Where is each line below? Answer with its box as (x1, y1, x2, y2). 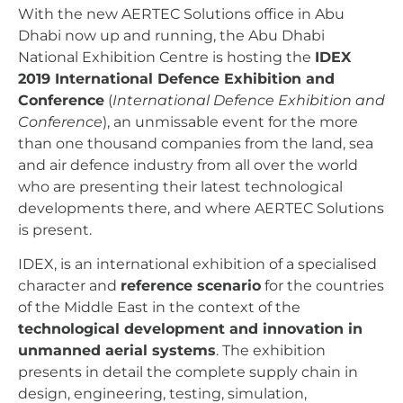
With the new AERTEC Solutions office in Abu (18, 4, 345, 22)
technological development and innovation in (18, 320, 363, 338)
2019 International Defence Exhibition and (18, 69, 335, 87)
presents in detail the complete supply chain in (18, 363, 358, 381)
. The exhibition (216, 342, 326, 360)
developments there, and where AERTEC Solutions (18, 199, 384, 217)
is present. (18, 220, 92, 238)
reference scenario (121, 277, 261, 295)
